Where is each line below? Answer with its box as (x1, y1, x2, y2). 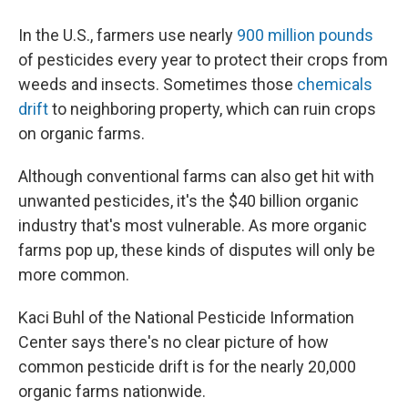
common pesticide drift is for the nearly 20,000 (18, 356, 356, 376)
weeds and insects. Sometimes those (18, 74, 297, 94)
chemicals (297, 74, 372, 94)
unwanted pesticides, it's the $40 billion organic (18, 190, 359, 210)
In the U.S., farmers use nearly (18, 25, 237, 45)
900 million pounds (237, 25, 373, 45)
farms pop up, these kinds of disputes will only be (18, 240, 375, 260)
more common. (18, 264, 129, 284)
